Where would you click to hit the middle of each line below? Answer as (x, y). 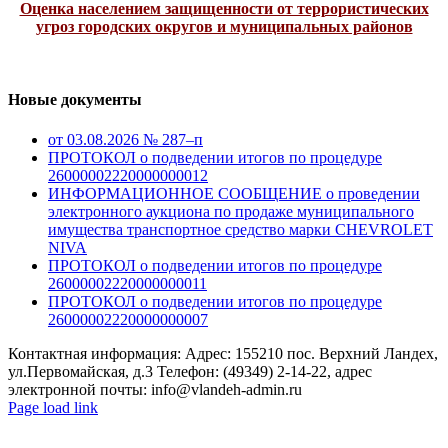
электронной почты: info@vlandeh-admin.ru (155, 389)
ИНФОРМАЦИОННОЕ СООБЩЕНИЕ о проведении (234, 193)
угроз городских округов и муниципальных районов (224, 27)
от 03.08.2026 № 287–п (125, 139)
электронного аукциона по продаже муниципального (231, 211)
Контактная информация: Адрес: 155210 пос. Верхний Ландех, (223, 353)
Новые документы (75, 100)
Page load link (53, 407)
